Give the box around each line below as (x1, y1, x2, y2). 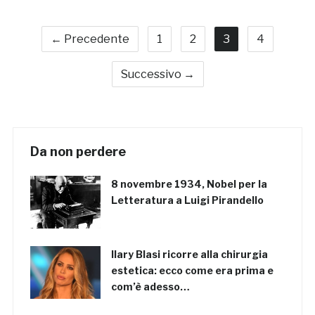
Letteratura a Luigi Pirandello (110, 194, 264, 207)
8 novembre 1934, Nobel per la (110, 178, 267, 191)
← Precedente (51, 32, 129, 46)
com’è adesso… (110, 281, 190, 293)
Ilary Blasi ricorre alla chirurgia (110, 248, 268, 261)
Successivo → (120, 67, 195, 82)
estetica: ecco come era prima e (110, 264, 274, 277)
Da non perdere (30, 144, 126, 160)
